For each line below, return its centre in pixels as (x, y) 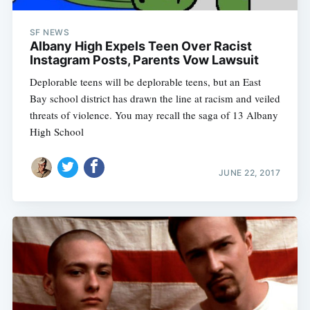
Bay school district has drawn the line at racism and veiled (155, 99)
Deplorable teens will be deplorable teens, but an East (145, 82)
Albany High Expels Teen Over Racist (140, 46)
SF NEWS (49, 33)
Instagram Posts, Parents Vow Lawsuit (144, 60)
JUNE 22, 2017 (249, 172)
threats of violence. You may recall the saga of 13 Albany (154, 115)
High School (56, 132)
